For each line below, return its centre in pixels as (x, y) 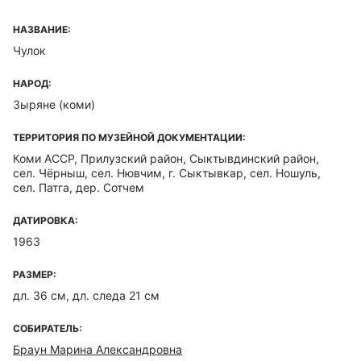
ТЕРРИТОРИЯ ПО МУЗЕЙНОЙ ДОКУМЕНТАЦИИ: (129, 137)
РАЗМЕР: (35, 274)
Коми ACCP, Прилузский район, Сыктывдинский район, (166, 158)
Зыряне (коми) (54, 104)
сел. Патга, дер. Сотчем (79, 187)
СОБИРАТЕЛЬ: (48, 328)
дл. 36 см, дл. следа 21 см (86, 295)
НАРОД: (32, 83)
